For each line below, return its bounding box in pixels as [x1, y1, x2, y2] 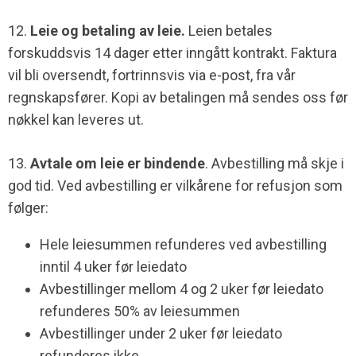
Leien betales [185, 22, 273, 40]
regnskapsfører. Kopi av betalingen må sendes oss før [8, 89, 348, 106]
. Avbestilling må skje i [205, 155, 344, 172]
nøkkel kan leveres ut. [8, 111, 144, 129]
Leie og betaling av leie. [27, 22, 185, 40]
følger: [8, 199, 48, 217]
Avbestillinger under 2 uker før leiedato [40, 325, 282, 342]
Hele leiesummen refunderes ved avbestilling [40, 236, 327, 253]
